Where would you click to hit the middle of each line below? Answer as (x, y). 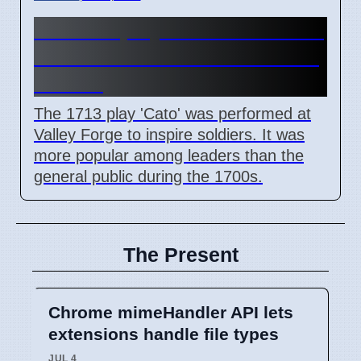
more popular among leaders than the (169, 155)
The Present (180, 254)
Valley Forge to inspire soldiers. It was (169, 134)
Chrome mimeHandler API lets (171, 312)
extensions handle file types (164, 334)
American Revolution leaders (176, 56)
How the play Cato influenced (179, 29)
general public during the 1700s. (148, 176)
